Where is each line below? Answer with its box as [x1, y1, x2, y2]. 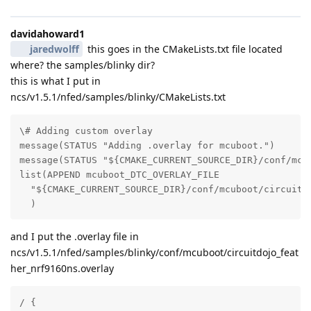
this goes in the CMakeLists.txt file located [84, 42, 283, 56]
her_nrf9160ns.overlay [10, 261, 114, 275]
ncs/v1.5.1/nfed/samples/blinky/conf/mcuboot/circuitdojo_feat [10, 245, 299, 259]
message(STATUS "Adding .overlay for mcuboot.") [19, 140, 275, 151]
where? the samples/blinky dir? [10, 58, 155, 72]
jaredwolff [29, 42, 79, 56]
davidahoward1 [10, 27, 85, 41]
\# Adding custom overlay [19, 125, 153, 136]
